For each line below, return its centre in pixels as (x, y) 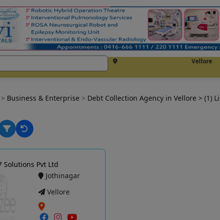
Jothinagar (63, 176)
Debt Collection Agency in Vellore (143, 98)
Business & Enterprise (44, 98)
